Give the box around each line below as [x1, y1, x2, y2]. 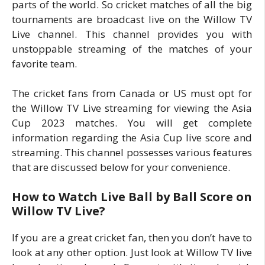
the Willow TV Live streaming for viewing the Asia [12, 101, 252, 115]
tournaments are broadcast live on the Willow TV [12, 12, 252, 26]
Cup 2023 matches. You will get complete [12, 116, 252, 130]
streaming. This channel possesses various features [12, 146, 252, 159]
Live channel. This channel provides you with [12, 27, 252, 41]
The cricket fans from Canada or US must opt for [12, 86, 252, 100]
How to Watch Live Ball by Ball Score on [12, 188, 252, 205]
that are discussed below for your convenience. [12, 160, 230, 174]
